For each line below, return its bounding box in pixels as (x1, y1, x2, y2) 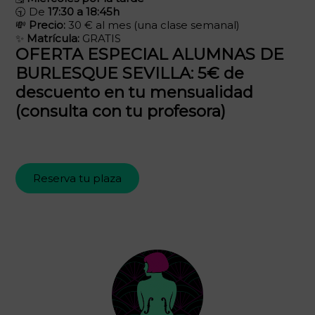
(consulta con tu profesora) (15, 101, 226, 122)
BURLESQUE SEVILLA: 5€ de (15, 63, 244, 84)
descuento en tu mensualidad (15, 82, 253, 103)
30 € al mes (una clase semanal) (65, 18, 240, 32)
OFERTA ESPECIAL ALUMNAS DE (15, 44, 284, 65)
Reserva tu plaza (33, 172, 122, 186)
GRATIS (79, 32, 121, 46)
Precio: (29, 18, 65, 32)
